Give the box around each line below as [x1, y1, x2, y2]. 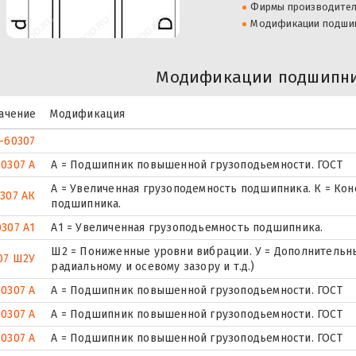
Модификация [49, 106, 126, 121]
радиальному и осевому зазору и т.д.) [51, 259, 255, 273]
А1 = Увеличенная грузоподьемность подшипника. [51, 220, 323, 234]
